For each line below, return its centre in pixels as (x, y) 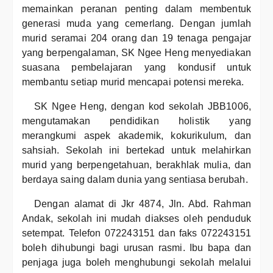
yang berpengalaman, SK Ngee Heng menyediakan (136, 53)
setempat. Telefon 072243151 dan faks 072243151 (136, 233)
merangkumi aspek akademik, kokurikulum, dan (136, 136)
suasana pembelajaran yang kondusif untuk (136, 67)
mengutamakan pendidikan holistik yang (136, 121)
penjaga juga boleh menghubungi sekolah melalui (136, 262)
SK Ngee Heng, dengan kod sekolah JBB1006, (143, 106)
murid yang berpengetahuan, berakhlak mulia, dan (136, 165)
